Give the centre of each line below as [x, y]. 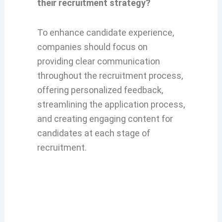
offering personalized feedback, [100, 90]
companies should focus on [92, 47]
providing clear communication [98, 61]
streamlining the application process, [111, 105]
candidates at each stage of [93, 133]
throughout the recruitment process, [110, 76]
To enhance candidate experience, [105, 33]
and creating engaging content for [105, 119]
